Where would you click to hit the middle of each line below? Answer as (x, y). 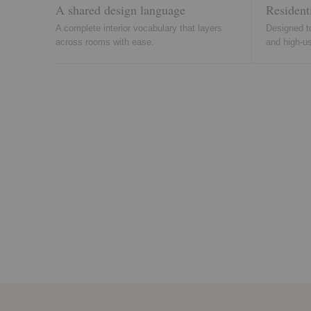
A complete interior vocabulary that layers (139, 28)
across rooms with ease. (105, 42)
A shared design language (120, 10)
